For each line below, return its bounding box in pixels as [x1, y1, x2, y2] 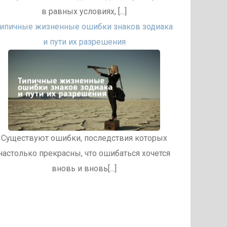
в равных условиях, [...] [42, 7, 127, 16]
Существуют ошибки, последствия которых [1, 133, 167, 143]
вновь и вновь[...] [52, 164, 117, 173]
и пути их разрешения [43, 37, 126, 47]
